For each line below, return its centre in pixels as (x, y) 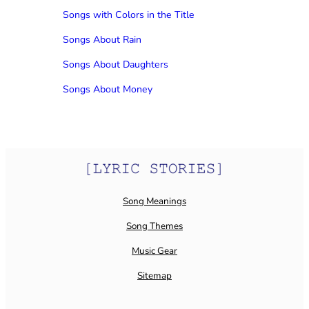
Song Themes (154, 226)
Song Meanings (154, 201)
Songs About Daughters (116, 65)
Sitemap (154, 276)
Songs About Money (108, 90)
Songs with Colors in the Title (129, 15)
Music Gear (154, 251)
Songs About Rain (102, 40)
